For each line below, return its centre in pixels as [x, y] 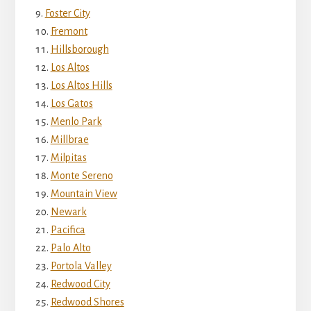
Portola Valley [81, 266]
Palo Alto [70, 248]
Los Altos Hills [81, 85]
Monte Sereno [82, 176]
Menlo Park [76, 121]
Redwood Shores [87, 302]
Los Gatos [72, 103]
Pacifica [68, 230]
